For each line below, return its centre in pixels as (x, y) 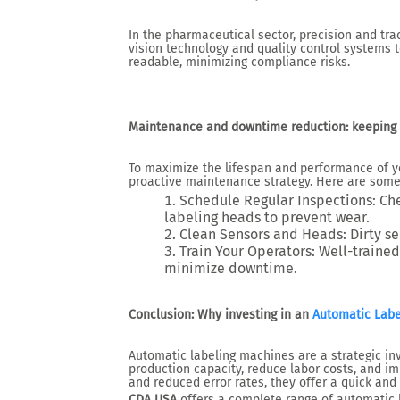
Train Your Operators (246, 251)
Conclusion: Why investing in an (221, 315)
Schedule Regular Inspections (276, 200)
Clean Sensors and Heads (261, 234)
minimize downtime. (231, 268)
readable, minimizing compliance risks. (239, 62)
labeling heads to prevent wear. (267, 217)
